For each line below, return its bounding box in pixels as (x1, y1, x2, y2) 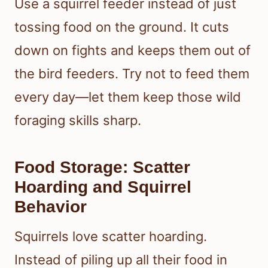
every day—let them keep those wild (14, 89, 241, 105)
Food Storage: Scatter (14, 157, 190, 176)
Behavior (14, 197, 87, 216)
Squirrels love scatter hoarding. (14, 228, 207, 244)
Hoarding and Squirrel (14, 177, 191, 196)
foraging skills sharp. (14, 112, 141, 128)
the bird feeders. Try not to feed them (14, 65, 249, 81)
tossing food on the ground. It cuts (14, 19, 229, 35)
